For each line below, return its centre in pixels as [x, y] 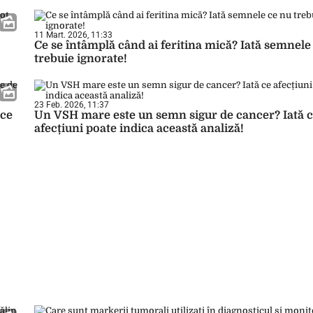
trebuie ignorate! [81, 59]
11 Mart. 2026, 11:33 [73, 35]
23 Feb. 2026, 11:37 [72, 105]
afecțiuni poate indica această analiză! [139, 129]
